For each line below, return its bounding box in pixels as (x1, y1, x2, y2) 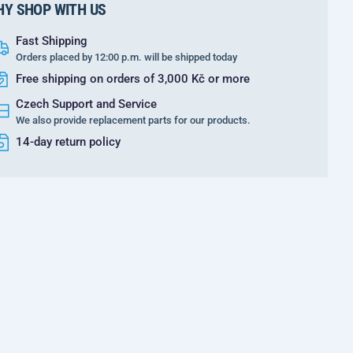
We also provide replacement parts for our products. (16, 114, 251, 126)
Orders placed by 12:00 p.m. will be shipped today (16, 51, 237, 63)
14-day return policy (16, 135, 121, 149)
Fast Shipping (16, 34, 87, 48)
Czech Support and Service (16, 97, 157, 111)
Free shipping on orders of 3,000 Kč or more (16, 72, 250, 86)
